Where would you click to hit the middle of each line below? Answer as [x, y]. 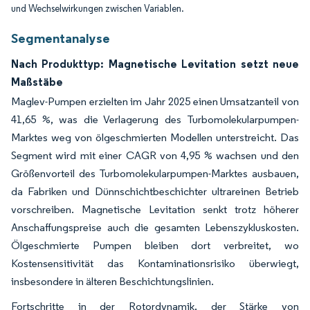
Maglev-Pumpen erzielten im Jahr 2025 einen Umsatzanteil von [155, 101]
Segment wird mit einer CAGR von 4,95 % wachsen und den [155, 155]
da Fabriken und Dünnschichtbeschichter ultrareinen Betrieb [155, 191]
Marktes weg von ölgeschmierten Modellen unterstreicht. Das [155, 137]
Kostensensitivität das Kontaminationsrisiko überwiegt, [155, 263]
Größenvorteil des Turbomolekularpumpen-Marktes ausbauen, [155, 173]
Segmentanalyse [61, 38]
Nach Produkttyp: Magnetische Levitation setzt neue [155, 64]
